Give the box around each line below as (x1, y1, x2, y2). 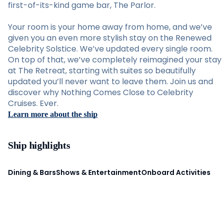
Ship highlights (8, 140, 70, 151)
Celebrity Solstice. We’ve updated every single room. (8, 43, 213, 55)
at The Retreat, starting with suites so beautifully (8, 65, 196, 76)
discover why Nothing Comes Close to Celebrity (8, 87, 193, 98)
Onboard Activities (141, 167, 211, 177)
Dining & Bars (8, 167, 56, 177)
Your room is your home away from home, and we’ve (8, 21, 212, 33)
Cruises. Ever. (8, 98, 58, 109)
